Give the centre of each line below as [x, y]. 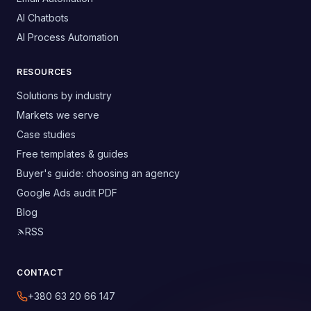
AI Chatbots [43, 18]
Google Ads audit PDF [67, 193]
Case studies [46, 135]
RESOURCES [44, 72]
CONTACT [40, 273]
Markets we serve [58, 115]
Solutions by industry [64, 96]
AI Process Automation [68, 37]
